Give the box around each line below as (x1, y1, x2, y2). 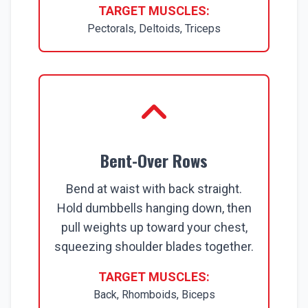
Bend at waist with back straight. (66, 181, 242, 196)
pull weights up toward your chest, (60, 220, 247, 234)
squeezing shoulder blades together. (54, 239, 254, 254)
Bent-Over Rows (100, 148, 208, 173)
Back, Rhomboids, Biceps (93, 288, 215, 301)
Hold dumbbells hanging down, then (56, 201, 252, 215)
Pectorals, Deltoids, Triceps (87, 22, 221, 35)
